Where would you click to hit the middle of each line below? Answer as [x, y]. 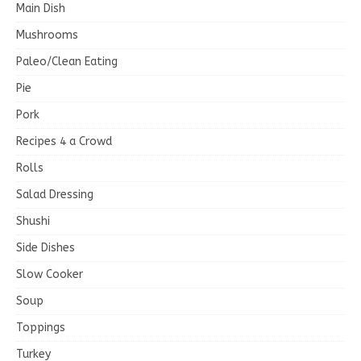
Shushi [33, 222]
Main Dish [41, 9]
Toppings [41, 328]
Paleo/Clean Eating [67, 62]
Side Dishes [46, 248]
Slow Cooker [50, 275]
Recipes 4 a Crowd [64, 142]
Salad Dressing [55, 195]
